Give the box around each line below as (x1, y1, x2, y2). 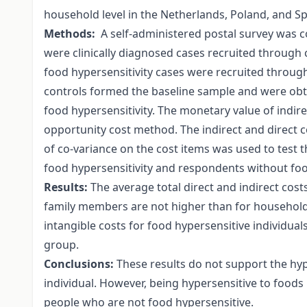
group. (44, 237, 79, 253)
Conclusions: (44, 256, 114, 272)
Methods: (44, 26, 95, 42)
